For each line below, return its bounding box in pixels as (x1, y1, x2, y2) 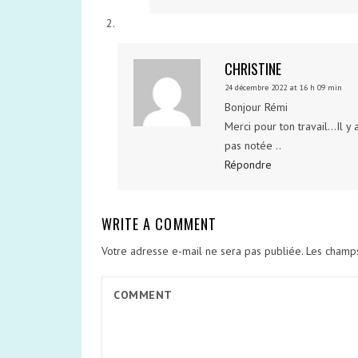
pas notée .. (225, 138, 282, 153)
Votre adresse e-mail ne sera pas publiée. (101, 244, 303, 258)
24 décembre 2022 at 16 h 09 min (225, 82, 343, 93)
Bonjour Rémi (225, 100, 288, 114)
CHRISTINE (225, 58, 282, 79)
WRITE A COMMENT (101, 213, 217, 234)
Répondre (225, 157, 272, 172)
